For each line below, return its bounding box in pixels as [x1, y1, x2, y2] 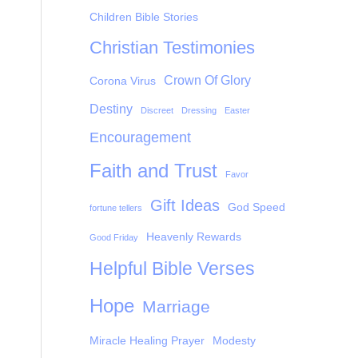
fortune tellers [89, 203, 142, 213]
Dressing [181, 105, 217, 116]
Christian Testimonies [89, 38, 255, 58]
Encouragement [89, 129, 191, 146]
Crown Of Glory [164, 73, 251, 88]
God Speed [228, 201, 285, 214]
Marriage [142, 297, 210, 316]
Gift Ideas [150, 197, 220, 215]
